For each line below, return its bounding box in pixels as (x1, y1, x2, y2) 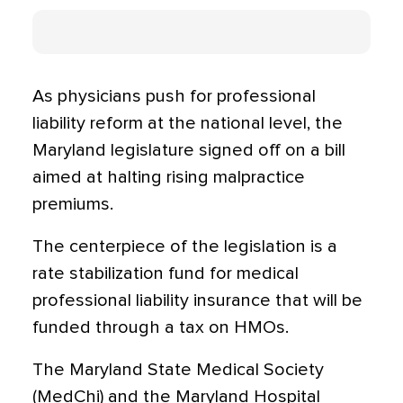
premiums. (32, 195, 113, 213)
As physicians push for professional (32, 87, 316, 105)
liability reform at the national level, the (32, 114, 343, 132)
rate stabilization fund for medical (32, 264, 299, 282)
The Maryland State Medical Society (32, 361, 324, 379)
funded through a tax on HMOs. (32, 318, 289, 336)
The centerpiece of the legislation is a (32, 237, 337, 255)
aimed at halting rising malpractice (32, 168, 305, 186)
